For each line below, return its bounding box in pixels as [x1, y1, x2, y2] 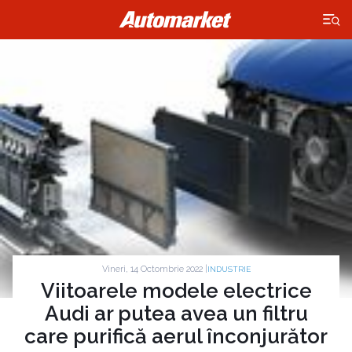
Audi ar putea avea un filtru [44, 302, 308, 326]
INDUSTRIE [207, 265, 251, 274]
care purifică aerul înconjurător [24, 324, 328, 349]
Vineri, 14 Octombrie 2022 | [101, 263, 207, 274]
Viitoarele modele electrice [40, 279, 312, 303]
